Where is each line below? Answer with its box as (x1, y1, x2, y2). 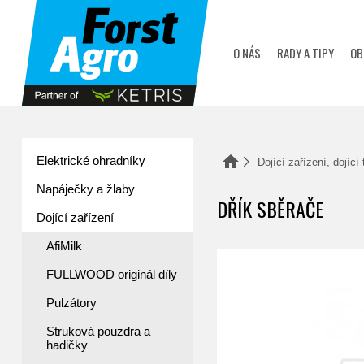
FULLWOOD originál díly (46, 267, 177, 281)
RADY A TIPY (277, 44, 335, 62)
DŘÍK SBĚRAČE (217, 194, 323, 223)
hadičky (46, 338, 88, 352)
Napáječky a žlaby (37, 182, 135, 196)
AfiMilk (46, 239, 82, 253)
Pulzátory (46, 296, 97, 310)
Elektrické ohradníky (37, 154, 145, 167)
